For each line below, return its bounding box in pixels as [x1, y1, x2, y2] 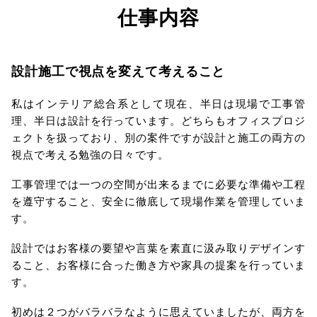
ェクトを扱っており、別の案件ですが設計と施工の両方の [11, 129, 306, 144]
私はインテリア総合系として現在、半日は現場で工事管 [11, 96, 306, 110]
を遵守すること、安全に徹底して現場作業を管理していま [11, 193, 306, 208]
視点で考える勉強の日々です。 [11, 146, 169, 161]
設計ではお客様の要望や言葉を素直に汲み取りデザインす [11, 240, 306, 255]
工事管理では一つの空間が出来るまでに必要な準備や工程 [11, 176, 306, 191]
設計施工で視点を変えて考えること [11, 62, 226, 79]
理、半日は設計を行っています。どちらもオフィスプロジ [11, 113, 306, 127]
